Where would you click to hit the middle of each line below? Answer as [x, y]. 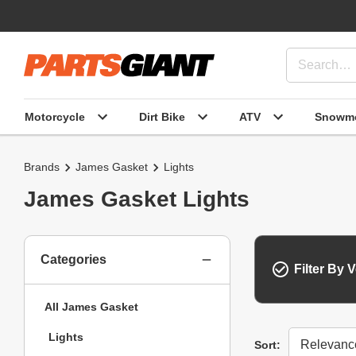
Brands [42, 167]
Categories [74, 259]
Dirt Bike [162, 116]
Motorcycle [55, 116]
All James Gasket [91, 306]
